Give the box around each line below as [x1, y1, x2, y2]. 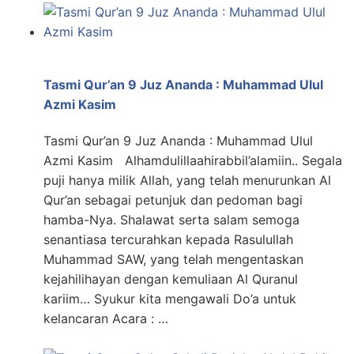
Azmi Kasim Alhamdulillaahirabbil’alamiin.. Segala [43, 152, 342, 168]
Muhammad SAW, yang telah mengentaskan [43, 250, 303, 267]
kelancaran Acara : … [43, 310, 168, 326]
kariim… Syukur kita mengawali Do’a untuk [43, 290, 296, 307]
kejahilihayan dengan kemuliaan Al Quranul [43, 270, 298, 287]
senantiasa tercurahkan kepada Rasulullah [43, 231, 293, 247]
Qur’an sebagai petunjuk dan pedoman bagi [43, 191, 303, 208]
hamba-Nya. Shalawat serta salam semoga [43, 211, 299, 228]
